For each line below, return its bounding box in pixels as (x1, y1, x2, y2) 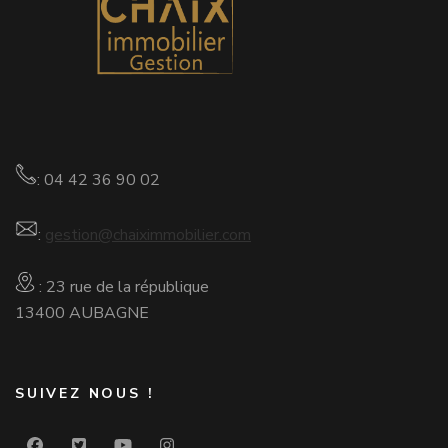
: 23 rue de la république (35, 276, 209, 299)
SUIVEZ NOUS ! (15, 384, 155, 404)
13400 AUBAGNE (15, 302, 149, 325)
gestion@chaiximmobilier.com (45, 224, 251, 247)
